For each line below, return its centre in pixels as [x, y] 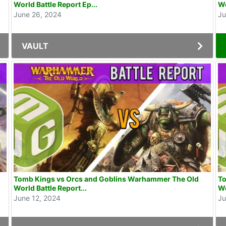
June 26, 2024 [37, 15]
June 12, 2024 [37, 198]
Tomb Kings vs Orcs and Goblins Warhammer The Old [106, 179]
